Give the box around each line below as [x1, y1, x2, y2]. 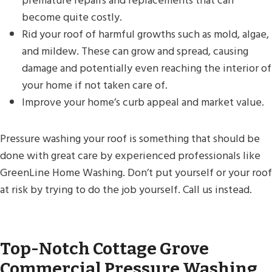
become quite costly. [22, 8, 124, 26]
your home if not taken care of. [22, 76, 168, 94]
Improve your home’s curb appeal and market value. [22, 93, 264, 111]
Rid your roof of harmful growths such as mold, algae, [22, 25, 269, 43]
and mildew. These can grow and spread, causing [22, 42, 248, 60]
